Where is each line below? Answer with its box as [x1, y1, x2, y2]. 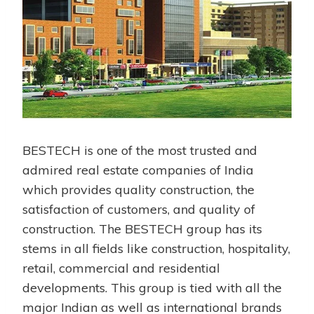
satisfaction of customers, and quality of [22, 200, 255, 217]
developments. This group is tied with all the [22, 279, 282, 296]
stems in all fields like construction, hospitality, [22, 240, 290, 257]
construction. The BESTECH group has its [22, 220, 262, 237]
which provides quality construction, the [22, 181, 254, 198]
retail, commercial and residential [22, 259, 220, 276]
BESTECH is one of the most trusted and [22, 142, 257, 158]
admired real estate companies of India [22, 161, 254, 178]
